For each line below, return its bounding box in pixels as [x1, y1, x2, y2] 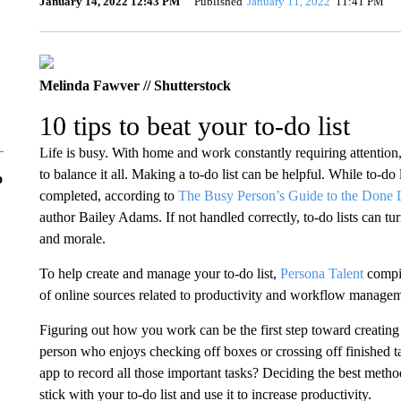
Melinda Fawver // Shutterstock [38, 78, 231, 93]
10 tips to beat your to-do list [38, 111, 350, 141]
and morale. [38, 231, 106, 246]
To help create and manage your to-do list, [38, 266, 280, 281]
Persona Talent [279, 266, 363, 281]
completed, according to [38, 188, 178, 203]
